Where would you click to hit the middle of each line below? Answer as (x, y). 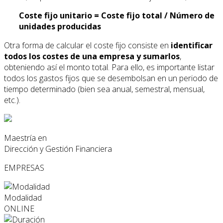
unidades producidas (60, 26)
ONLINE (19, 208)
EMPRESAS (24, 167)
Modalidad (23, 197)
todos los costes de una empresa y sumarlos (92, 56)
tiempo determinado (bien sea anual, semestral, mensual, (104, 89)
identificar (192, 45)
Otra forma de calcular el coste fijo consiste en (87, 45)
